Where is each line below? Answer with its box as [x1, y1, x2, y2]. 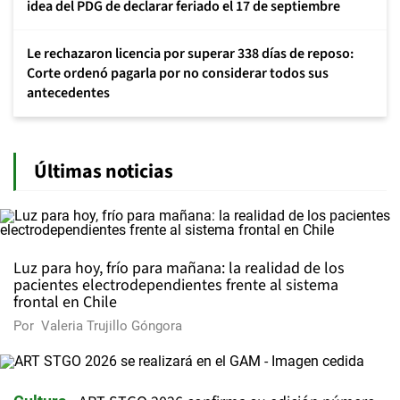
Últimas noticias [34, 157, 173, 186]
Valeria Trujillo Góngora [41, 318, 182, 334]
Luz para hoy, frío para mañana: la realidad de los [13, 257, 345, 279]
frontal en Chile [13, 291, 117, 313]
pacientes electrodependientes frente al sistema [13, 274, 338, 296]
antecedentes [27, 83, 110, 103]
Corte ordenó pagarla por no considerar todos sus [27, 63, 329, 83]
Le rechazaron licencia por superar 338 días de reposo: [27, 44, 354, 63]
